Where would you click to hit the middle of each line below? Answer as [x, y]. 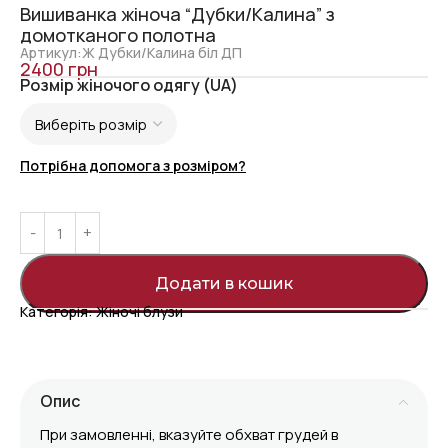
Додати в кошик [224, 284]
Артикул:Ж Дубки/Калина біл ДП [131, 53]
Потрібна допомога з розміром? [133, 166]
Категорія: [58, 312]
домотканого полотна [118, 35]
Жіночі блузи [139, 312]
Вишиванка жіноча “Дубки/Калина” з [177, 14]
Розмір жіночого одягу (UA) [129, 85]
